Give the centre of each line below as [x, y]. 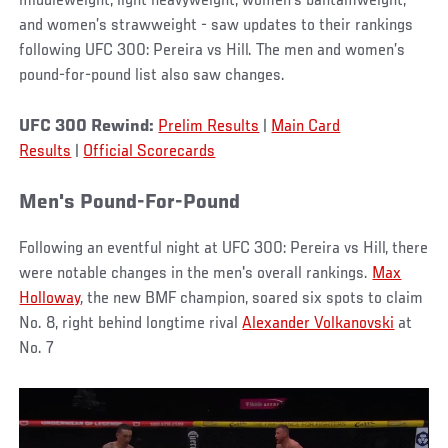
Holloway [50, 298]
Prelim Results [209, 126]
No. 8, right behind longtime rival [131, 323]
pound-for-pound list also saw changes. [152, 75]
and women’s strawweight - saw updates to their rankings [216, 25]
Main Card [306, 126]
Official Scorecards [149, 151]
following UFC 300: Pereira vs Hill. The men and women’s [212, 50]
